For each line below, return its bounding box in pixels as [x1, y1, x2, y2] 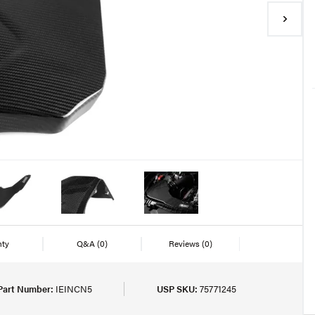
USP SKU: [157, 282, 198, 295]
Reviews [169, 236, 202, 250]
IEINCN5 [55, 282, 92, 295]
